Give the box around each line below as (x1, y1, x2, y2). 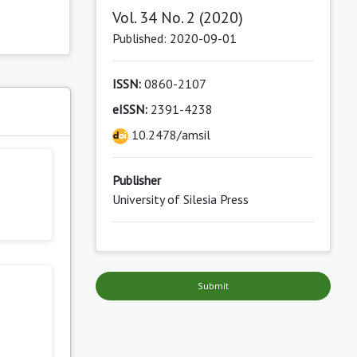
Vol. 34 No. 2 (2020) (112, 6, 243, 28)
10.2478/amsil (127, 126, 210, 143)
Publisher (112, 171, 161, 188)
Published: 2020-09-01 (112, 29, 237, 46)
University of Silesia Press (112, 190, 249, 207)
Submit (197, 279, 229, 292)
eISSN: (112, 100, 147, 117)
